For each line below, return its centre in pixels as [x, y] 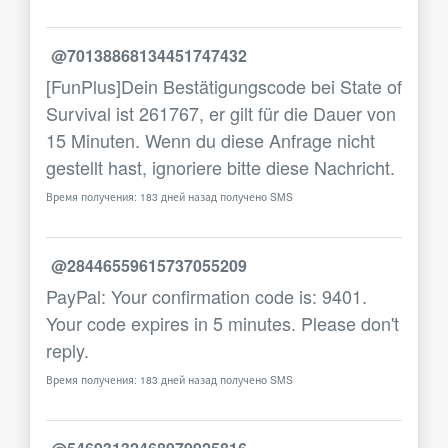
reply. [67, 350]
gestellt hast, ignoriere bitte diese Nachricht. [220, 167]
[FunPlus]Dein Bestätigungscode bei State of [224, 86]
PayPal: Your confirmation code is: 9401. [206, 296]
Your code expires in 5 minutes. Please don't [222, 323]
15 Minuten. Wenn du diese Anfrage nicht [210, 140]
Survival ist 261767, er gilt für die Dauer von [221, 113]
